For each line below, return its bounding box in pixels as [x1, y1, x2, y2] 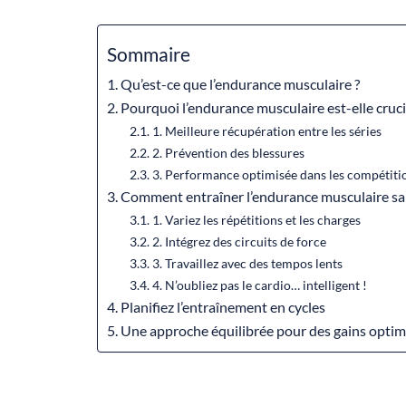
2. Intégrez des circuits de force [151, 233, 326, 249]
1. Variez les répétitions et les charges [151, 211, 361, 227]
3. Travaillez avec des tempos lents [151, 255, 343, 271]
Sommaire [106, 42, 190, 65]
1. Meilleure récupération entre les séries [151, 122, 382, 139]
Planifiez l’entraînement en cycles [121, 297, 326, 315]
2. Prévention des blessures [151, 144, 304, 160]
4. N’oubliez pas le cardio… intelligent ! [151, 276, 367, 293]
